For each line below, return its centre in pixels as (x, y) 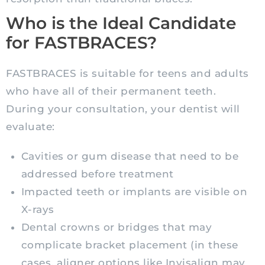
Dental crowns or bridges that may (116, 227)
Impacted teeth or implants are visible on (134, 192)
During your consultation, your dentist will (123, 109)
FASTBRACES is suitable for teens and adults (127, 74)
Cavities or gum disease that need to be (130, 156)
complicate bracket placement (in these (130, 245)
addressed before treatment (97, 174)
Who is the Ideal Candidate (121, 23)
